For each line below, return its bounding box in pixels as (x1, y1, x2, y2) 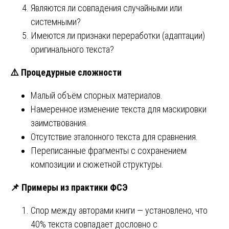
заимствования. (31, 117, 88, 128)
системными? (31, 16, 81, 27)
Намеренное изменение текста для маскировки (31, 103, 207, 114)
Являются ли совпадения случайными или (31, 2, 182, 13)
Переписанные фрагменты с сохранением (31, 145, 187, 156)
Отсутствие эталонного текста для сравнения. (31, 131, 198, 142)
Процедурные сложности (19, 66, 122, 78)
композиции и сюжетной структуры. (31, 158, 164, 170)
